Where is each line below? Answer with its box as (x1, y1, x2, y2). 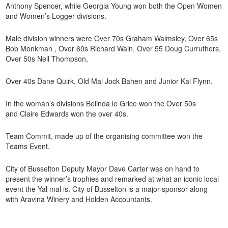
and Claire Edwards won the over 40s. (6, 108, 129, 119)
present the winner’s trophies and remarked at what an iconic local (6, 174, 219, 184)
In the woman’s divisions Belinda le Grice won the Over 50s (6, 98, 196, 109)
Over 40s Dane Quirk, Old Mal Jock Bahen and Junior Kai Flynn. (6, 76, 213, 87)
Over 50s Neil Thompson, (6, 53, 91, 64)
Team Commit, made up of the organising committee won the (6, 131, 203, 141)
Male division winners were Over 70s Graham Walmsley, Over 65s (6, 33, 218, 44)
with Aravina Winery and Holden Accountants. (6, 194, 153, 205)
